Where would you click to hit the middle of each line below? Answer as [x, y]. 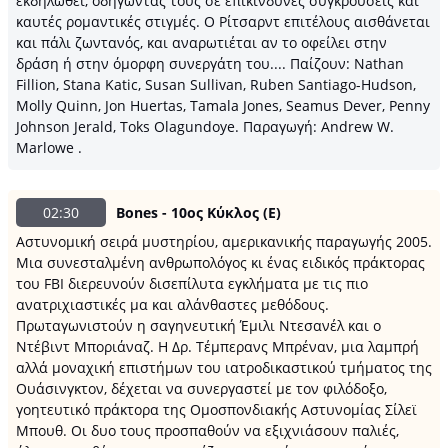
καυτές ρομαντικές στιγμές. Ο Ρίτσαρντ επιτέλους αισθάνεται [223, 21]
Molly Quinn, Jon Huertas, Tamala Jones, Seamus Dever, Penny [223, 105]
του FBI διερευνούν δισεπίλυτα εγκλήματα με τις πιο [192, 283]
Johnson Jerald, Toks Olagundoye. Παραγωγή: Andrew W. [205, 126]
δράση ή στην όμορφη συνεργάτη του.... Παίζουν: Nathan [210, 63]
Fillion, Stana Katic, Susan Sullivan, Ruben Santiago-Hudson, [216, 84]
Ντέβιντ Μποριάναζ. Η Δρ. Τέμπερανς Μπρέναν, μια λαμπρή [217, 346]
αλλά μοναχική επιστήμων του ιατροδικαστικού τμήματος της [224, 367]
